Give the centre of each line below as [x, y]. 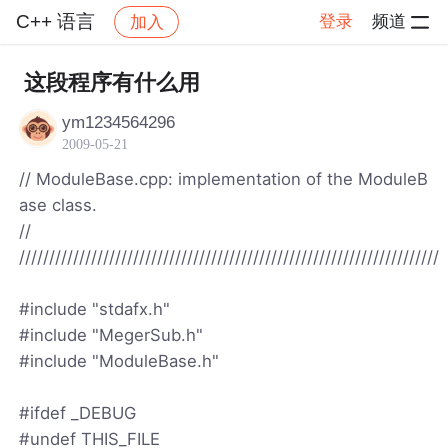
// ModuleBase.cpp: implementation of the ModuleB [224, 178]
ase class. [58, 204]
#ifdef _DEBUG [78, 412]
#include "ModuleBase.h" [119, 360]
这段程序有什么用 [111, 82]
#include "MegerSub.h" [111, 334]
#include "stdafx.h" [95, 308]
